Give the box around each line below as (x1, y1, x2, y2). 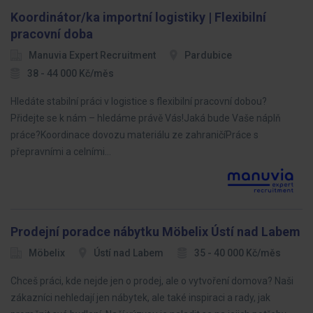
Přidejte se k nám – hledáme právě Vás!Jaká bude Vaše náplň (10, 112, 281, 124)
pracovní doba (10, 27, 93, 41)
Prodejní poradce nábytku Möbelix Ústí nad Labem (10, 224, 300, 239)
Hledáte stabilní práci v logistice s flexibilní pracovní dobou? (10, 96, 267, 107)
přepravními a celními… (10, 146, 111, 157)
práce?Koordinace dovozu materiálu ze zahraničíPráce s (10, 129, 259, 140)
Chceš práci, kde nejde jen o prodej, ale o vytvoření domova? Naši (10, 275, 293, 286)
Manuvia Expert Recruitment (29, 50, 156, 61)
